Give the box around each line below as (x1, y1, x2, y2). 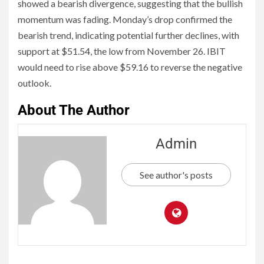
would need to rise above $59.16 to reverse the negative (18, 61, 242, 73)
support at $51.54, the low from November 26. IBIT (18, 45, 226, 57)
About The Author (18, 102, 130, 119)
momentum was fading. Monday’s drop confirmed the (18, 14, 232, 25)
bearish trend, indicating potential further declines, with (18, 29, 239, 41)
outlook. (18, 77, 51, 89)
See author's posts (140, 169, 213, 181)
